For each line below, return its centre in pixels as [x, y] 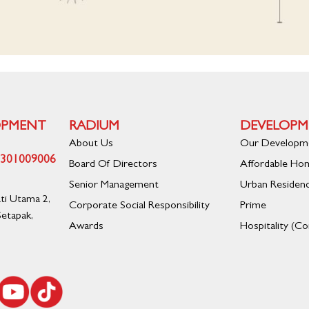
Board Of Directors [113, 165]
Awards [86, 227]
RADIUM [94, 127]
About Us [91, 144]
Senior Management [113, 186]
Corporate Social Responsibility [139, 207]
